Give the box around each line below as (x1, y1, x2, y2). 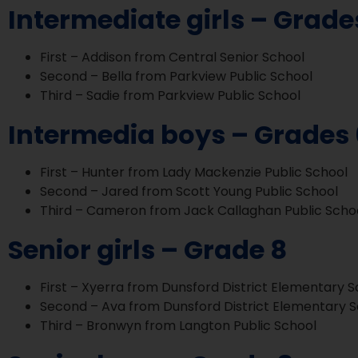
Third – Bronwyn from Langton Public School (40, 316, 316, 335)
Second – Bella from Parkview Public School (40, 66, 312, 86)
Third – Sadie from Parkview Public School (40, 86, 300, 105)
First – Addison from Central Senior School (40, 47, 304, 66)
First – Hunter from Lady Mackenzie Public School (40, 162, 348, 181)
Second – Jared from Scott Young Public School (40, 181, 338, 201)
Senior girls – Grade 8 (8, 231, 287, 268)
